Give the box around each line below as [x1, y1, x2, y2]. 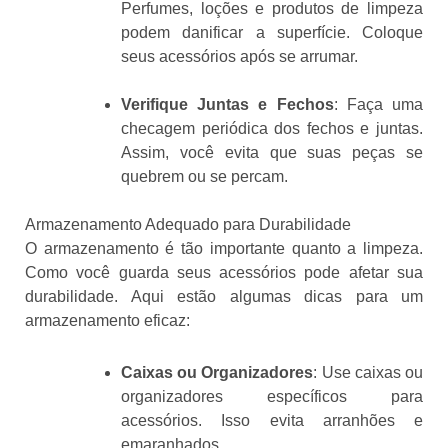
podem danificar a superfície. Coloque [121, 24, 423, 42]
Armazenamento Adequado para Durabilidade [25, 216, 351, 234]
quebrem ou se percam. [121, 168, 288, 186]
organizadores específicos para [121, 388, 423, 406]
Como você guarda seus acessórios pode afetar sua [25, 264, 423, 282]
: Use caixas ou [313, 364, 424, 382]
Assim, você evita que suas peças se [121, 144, 423, 162]
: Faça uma [333, 96, 424, 114]
